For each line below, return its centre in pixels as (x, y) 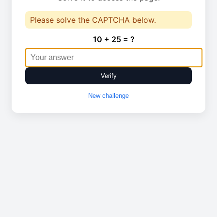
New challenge (108, 96)
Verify (108, 76)
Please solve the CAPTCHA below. (93, 20)
